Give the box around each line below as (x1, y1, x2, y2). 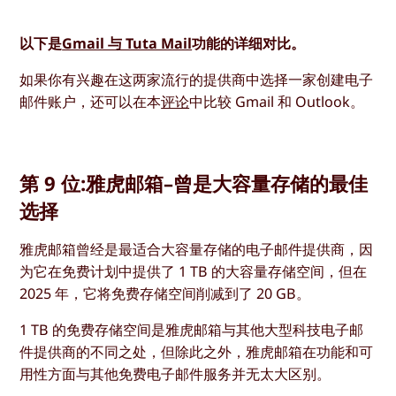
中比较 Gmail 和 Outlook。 (189, 91, 365, 111)
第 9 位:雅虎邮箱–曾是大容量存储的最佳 (19, 169, 369, 196)
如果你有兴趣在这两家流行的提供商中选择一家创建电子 (19, 69, 374, 89)
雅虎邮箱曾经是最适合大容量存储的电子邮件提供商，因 (19, 239, 374, 259)
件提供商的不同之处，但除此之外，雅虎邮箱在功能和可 (19, 341, 374, 362)
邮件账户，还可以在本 (19, 91, 162, 111)
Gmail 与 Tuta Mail (62, 33, 193, 53)
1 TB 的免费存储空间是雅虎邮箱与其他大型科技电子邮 (19, 319, 364, 339)
